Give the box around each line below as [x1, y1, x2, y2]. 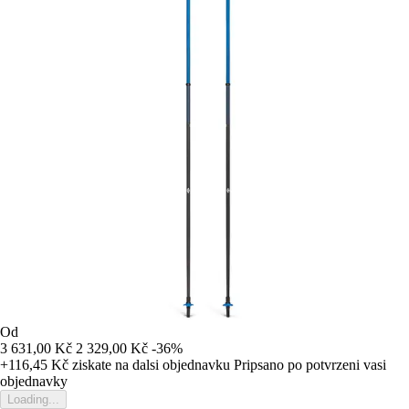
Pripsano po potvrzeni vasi [234, 357, 386, 373]
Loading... [7, 393, 59, 407]
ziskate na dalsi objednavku [68, 357, 230, 373]
